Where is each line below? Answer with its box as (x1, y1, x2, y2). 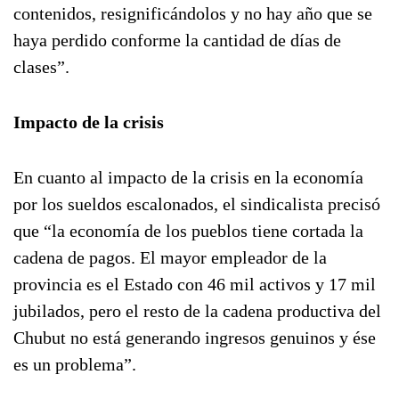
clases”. (13, 57, 69, 77)
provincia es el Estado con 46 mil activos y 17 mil (13, 274, 376, 294)
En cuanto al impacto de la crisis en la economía (13, 167, 363, 187)
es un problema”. (13, 354, 136, 374)
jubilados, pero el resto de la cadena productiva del (13, 301, 381, 321)
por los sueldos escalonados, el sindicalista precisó (13, 194, 380, 214)
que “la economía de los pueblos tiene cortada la (13, 221, 363, 240)
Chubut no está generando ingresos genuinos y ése (13, 328, 376, 347)
